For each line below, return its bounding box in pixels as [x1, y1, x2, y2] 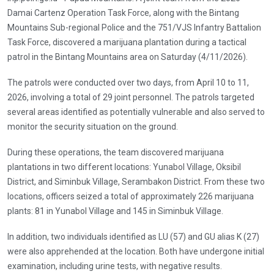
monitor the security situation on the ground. [7, 121, 178, 131]
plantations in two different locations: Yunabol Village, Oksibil [7, 161, 241, 172]
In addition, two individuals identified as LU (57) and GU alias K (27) [7, 231, 259, 242]
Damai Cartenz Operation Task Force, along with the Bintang [7, 7, 239, 18]
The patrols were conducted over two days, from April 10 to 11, [7, 77, 249, 87]
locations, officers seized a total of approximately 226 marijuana [7, 191, 254, 201]
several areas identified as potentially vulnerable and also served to [7, 106, 265, 117]
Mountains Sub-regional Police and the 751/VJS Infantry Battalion [7, 22, 261, 32]
